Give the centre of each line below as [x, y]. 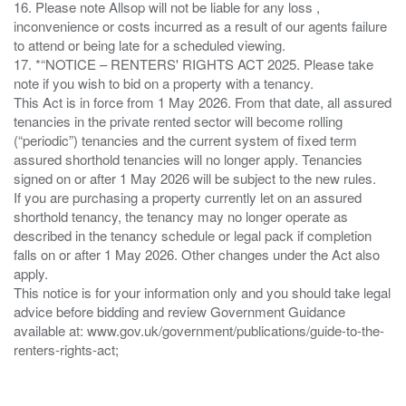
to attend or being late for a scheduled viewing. [150, 44]
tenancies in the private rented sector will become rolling [178, 121]
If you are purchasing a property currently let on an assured [188, 197]
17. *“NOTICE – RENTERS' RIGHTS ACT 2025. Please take [193, 63]
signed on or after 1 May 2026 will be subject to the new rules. [195, 178]
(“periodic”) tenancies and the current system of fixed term [185, 140]
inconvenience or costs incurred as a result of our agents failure [200, 25]
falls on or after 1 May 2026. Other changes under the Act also [197, 254]
